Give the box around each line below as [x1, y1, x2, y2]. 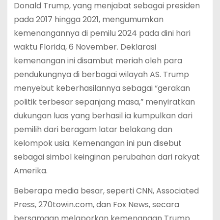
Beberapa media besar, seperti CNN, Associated [13, 185, 199, 196]
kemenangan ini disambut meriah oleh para [13, 55, 182, 67]
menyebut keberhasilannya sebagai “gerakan [13, 82, 190, 94]
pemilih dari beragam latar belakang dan [13, 124, 172, 136]
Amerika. [13, 165, 48, 177]
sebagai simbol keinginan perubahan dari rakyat [13, 151, 200, 163]
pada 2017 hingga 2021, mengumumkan [13, 14, 164, 26]
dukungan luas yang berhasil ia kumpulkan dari [13, 110, 192, 122]
